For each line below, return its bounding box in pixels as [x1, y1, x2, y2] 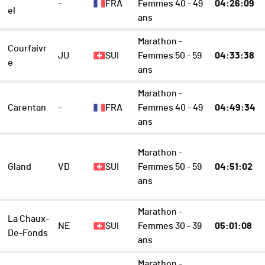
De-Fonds [8, 228, 49, 238]
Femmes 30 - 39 [137, 221, 202, 231]
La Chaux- [8, 214, 50, 224]
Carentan [8, 103, 47, 113]
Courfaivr [8, 44, 47, 54]
